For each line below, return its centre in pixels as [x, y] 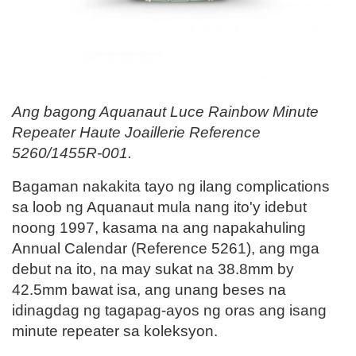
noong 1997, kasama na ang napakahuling [159, 227]
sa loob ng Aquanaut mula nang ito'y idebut [159, 207]
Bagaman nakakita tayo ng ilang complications [171, 186]
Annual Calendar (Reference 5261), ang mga [166, 248]
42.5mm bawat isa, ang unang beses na [149, 289]
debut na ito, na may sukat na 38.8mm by [153, 269]
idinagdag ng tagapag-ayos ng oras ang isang [169, 310]
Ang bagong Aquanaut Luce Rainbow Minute [165, 111]
